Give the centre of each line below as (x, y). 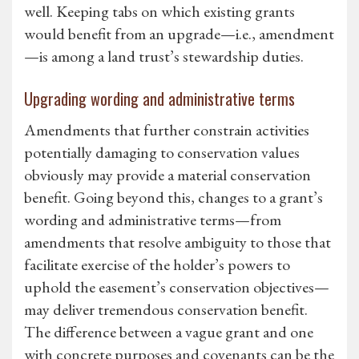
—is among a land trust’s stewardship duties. (164, 56)
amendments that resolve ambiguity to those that (177, 242)
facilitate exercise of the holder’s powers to (157, 265)
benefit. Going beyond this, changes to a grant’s (173, 198)
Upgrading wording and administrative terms (159, 99)
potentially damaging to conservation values (162, 153)
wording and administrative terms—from (153, 220)
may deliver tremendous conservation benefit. (166, 310)
